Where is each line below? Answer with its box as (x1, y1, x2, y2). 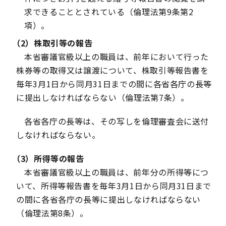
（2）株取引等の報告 (12, 37, 93, 49)
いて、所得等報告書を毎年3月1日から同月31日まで (16, 180, 211, 192)
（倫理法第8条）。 (16, 207, 88, 219)
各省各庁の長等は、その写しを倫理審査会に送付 (24, 115, 209, 127)
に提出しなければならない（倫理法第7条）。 (16, 91, 189, 103)
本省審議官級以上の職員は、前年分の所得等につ (24, 166, 209, 178)
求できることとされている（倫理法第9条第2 (24, 6, 194, 18)
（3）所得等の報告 (12, 152, 84, 164)
